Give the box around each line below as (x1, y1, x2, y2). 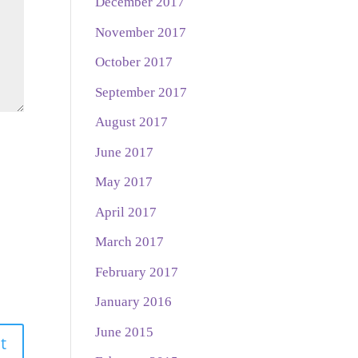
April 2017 (95, 204, 157, 220)
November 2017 (95, 24, 187, 40)
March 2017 (95, 234, 165, 250)
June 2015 (95, 324, 154, 340)
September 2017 (95, 84, 188, 100)
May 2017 (95, 174, 153, 190)
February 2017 (95, 264, 179, 280)
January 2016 (95, 294, 173, 310)
